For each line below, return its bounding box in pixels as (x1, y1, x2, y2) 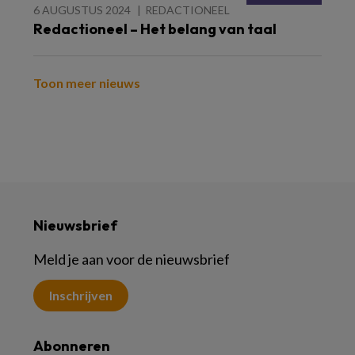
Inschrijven (49, 287, 113, 303)
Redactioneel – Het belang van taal (33, 19, 277, 38)
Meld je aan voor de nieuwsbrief (33, 250, 230, 268)
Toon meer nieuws (33, 74, 140, 90)
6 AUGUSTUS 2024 (33, 2, 131, 17)
